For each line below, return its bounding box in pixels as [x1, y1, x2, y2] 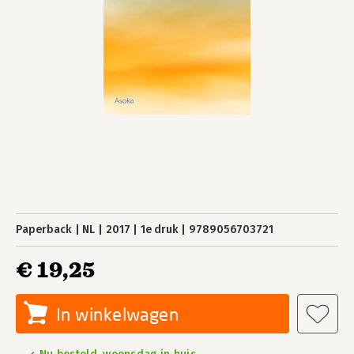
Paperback [16, 223, 72, 236]
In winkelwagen [56, 303, 179, 325]
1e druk [140, 223, 179, 236]
